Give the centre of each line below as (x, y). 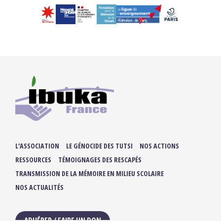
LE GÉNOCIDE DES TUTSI (100, 146)
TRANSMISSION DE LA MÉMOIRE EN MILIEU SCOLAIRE (90, 173)
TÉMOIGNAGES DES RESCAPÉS (100, 159)
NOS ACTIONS (160, 146)
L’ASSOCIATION (37, 146)
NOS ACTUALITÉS (40, 187)
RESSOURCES (34, 159)
